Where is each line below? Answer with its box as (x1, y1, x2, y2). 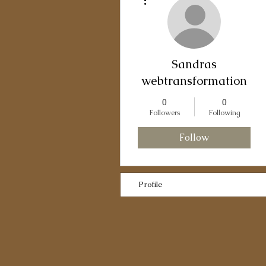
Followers (148, 108, 180, 118)
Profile (138, 179, 163, 189)
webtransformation (141, 73, 247, 88)
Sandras (172, 56, 217, 72)
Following (208, 108, 240, 118)
